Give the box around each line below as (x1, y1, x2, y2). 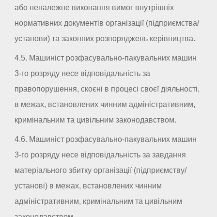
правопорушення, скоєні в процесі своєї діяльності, (15, 85, 200, 93)
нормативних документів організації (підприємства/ (15, 19, 199, 28)
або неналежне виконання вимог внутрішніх (15, 3, 174, 12)
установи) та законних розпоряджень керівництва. (15, 34, 195, 43)
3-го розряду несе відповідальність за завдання (15, 151, 186, 159)
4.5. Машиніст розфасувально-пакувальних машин (15, 54, 197, 62)
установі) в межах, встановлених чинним (15, 182, 162, 190)
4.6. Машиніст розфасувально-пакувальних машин (15, 135, 197, 144)
